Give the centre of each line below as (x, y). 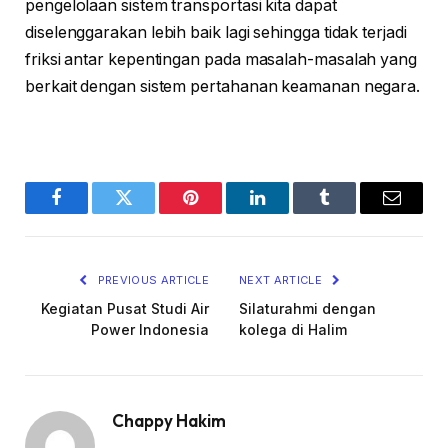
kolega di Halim (293, 330)
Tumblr (349, 212)
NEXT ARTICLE (282, 280)
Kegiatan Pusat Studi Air (125, 309)
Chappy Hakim (169, 421)
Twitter (148, 212)
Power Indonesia (150, 330)
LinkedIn (289, 212)
